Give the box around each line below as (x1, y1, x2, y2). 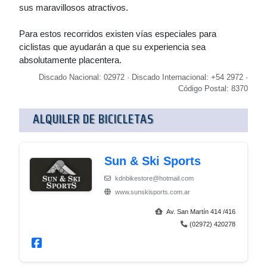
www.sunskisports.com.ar (113, 188, 190, 195)
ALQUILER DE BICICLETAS (33, 108, 154, 129)
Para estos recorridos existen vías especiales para (19, 29, 216, 39)
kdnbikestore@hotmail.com (113, 175, 194, 182)
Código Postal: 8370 (178, 84, 248, 93)
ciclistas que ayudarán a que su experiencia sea (19, 42, 206, 52)
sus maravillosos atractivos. (19, 2, 128, 13)
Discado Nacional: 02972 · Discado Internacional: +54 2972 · (39, 73, 248, 82)
